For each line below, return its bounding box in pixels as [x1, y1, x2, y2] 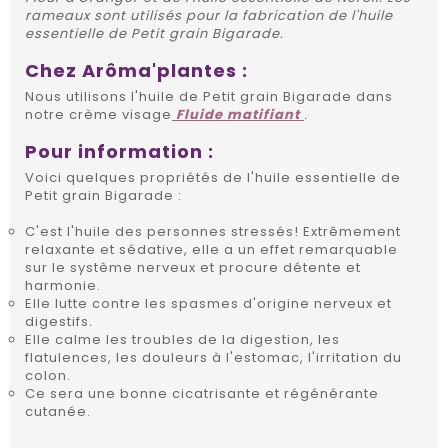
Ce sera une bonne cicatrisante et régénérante [25, 384, 379, 404]
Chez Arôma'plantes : [25, 58, 248, 84]
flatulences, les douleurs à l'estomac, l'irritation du [25, 348, 402, 368]
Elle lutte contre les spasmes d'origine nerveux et [25, 294, 392, 314]
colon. [25, 366, 71, 386]
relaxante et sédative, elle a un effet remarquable [25, 240, 398, 260]
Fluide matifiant [172, 105, 304, 125]
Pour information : [25, 139, 214, 165]
